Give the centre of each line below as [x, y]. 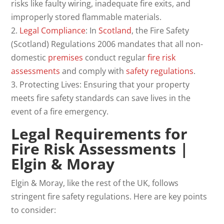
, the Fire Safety [160, 30]
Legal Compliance [53, 30]
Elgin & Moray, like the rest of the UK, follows [95, 183]
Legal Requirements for [99, 133]
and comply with [93, 71]
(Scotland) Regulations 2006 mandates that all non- [107, 44]
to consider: [34, 210]
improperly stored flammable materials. [86, 17]
